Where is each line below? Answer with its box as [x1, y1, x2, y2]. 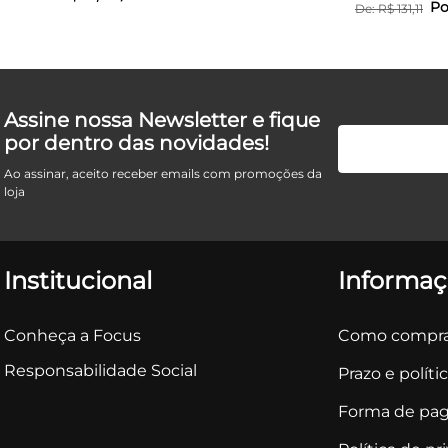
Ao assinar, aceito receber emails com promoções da [4, 166, 322, 181]
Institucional [4, 266, 152, 295]
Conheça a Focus [4, 326, 141, 345]
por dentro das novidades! [4, 131, 269, 155]
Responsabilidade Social [4, 361, 197, 380]
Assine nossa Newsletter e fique [4, 108, 320, 132]
